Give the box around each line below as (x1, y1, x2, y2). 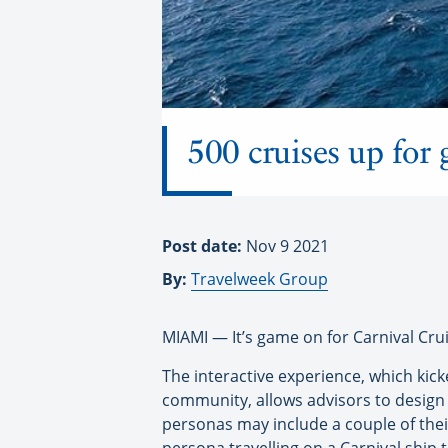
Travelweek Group (191, 268, 328, 291)
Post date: (162, 235, 246, 258)
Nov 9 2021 (246, 235, 329, 258)
